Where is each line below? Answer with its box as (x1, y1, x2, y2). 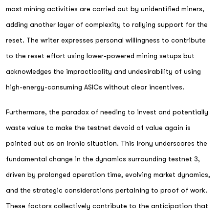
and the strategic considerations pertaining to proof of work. (6, 186, 207, 194)
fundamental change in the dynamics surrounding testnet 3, (6, 154, 200, 163)
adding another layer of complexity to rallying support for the (6, 20, 208, 28)
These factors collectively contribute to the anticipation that (6, 201, 208, 210)
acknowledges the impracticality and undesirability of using (6, 67, 201, 75)
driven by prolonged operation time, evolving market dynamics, (6, 170, 210, 178)
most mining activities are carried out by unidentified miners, (6, 4, 204, 13)
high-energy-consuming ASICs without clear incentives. (6, 83, 184, 91)
